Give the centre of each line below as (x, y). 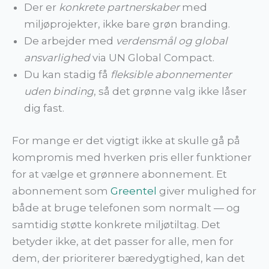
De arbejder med (70, 41)
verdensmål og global (172, 41)
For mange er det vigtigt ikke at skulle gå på (126, 140)
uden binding (59, 92)
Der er (41, 8)
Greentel (135, 191)
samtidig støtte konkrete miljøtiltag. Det (116, 224)
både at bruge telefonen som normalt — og (126, 207)
